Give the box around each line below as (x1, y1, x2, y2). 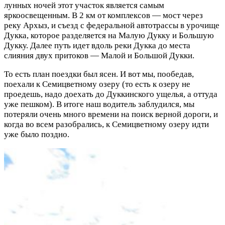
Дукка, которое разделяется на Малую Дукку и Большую (4, 30, 214, 40)
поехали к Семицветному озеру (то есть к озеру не (4, 79, 190, 89)
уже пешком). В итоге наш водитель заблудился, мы (4, 99, 194, 109)
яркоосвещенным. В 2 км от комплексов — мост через (4, 10, 203, 20)
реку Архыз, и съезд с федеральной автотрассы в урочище (4, 20, 219, 30)
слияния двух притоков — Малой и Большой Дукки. (4, 50, 194, 60)
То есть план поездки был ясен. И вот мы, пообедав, (4, 69, 194, 79)
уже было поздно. (4, 129, 69, 139)
